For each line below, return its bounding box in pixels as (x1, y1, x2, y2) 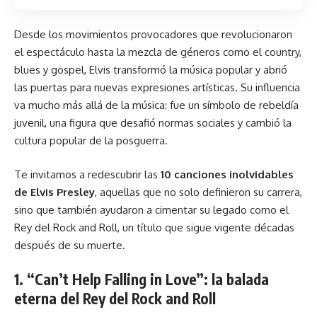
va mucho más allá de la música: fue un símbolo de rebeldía (14, 98, 299, 112)
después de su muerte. (14, 238, 125, 252)
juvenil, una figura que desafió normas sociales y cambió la (14, 116, 292, 129)
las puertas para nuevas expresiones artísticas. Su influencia (14, 81, 300, 94)
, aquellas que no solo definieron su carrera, (95, 185, 302, 199)
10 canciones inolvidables (161, 167, 294, 181)
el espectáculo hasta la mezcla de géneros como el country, (14, 45, 301, 59)
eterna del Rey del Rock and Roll (14, 289, 216, 308)
